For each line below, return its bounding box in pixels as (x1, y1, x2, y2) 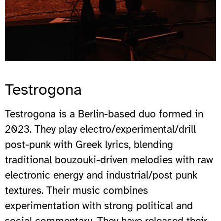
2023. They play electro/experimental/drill (5, 122, 196, 136)
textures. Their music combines (5, 184, 148, 197)
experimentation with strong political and (5, 199, 193, 212)
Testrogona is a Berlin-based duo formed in (5, 107, 203, 120)
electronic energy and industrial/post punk (5, 168, 197, 182)
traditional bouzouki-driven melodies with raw (5, 153, 213, 166)
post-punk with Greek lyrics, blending (5, 138, 173, 151)
